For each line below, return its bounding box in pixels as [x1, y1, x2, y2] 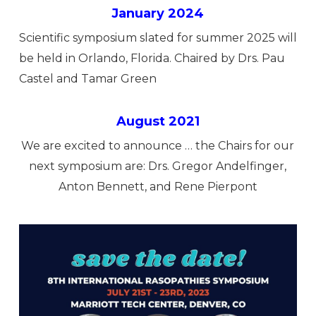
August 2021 [116, 114, 200, 129]
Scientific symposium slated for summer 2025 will [18, 31, 297, 44]
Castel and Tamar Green [18, 72, 157, 85]
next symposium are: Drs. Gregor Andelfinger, [29, 159, 287, 173]
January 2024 [111, 6, 205, 21]
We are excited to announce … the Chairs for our [21, 139, 295, 152]
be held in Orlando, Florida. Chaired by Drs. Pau [18, 51, 285, 65]
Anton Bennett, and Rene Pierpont [58, 180, 257, 193]
